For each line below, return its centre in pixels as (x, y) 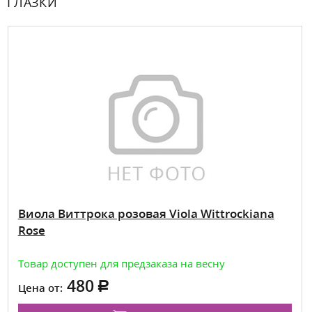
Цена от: (40, 287)
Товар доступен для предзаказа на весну (121, 263)
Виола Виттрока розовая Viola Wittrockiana (146, 213)
